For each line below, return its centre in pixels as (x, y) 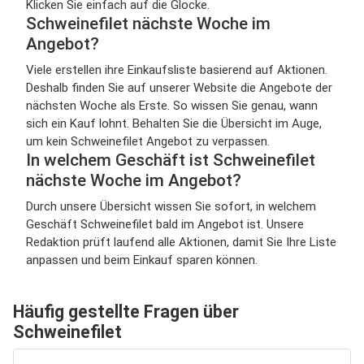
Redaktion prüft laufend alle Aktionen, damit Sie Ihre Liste (181, 242)
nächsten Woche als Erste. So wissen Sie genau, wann (172, 106)
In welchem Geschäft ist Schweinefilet (171, 160)
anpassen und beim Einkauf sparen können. (142, 260)
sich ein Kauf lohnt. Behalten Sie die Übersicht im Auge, (174, 123)
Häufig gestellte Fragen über (126, 312)
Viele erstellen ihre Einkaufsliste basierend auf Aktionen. (177, 70)
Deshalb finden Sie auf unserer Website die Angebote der (179, 88)
